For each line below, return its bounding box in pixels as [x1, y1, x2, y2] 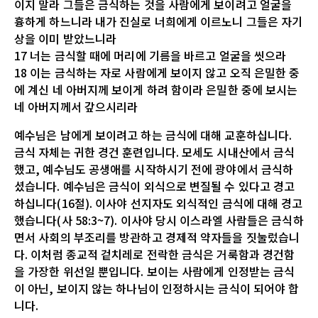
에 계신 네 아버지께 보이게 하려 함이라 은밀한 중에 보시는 [14, 80, 298, 98]
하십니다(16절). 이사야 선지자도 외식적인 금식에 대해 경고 [14, 194, 303, 212]
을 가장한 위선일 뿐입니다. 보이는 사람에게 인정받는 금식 [14, 262, 295, 280]
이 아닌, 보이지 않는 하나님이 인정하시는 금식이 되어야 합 [14, 279, 300, 297]
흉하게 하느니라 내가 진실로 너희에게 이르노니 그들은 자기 [14, 12, 303, 30]
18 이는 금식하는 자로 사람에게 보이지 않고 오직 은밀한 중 [14, 63, 300, 81]
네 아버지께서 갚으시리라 [14, 97, 138, 115]
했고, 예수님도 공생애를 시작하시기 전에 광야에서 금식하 [14, 160, 294, 177]
